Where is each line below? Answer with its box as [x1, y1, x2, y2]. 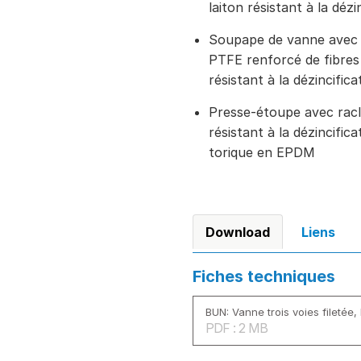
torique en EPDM [209, 144, 315, 160]
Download [205, 224, 270, 240]
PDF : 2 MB [205, 320, 268, 336]
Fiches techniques [193, 267, 335, 286]
